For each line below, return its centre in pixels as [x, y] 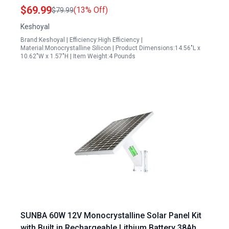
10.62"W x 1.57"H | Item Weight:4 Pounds [78, 56]
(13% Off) [91, 10]
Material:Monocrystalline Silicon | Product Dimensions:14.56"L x [110, 48]
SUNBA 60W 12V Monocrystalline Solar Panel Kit [111, 215]
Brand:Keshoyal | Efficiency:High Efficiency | [82, 40]
